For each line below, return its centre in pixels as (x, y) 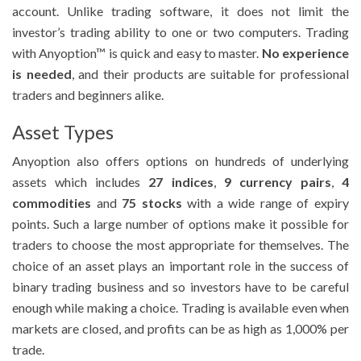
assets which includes (81, 182)
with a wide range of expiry (266, 203)
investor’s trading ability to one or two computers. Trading (180, 32)
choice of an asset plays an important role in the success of (180, 266)
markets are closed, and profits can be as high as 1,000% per (180, 329)
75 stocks (152, 203)
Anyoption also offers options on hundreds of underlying (180, 161)
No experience (305, 53)
